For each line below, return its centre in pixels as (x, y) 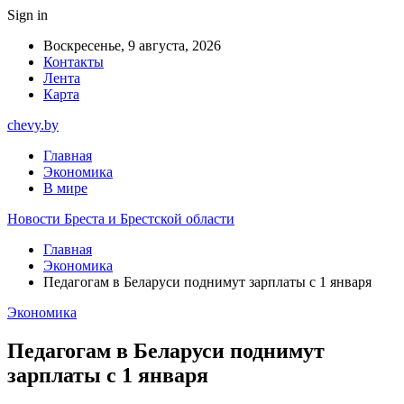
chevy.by (33, 125)
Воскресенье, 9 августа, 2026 (132, 46)
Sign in (28, 15)
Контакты (73, 62)
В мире (65, 188)
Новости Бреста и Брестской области (121, 219)
